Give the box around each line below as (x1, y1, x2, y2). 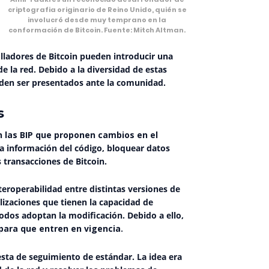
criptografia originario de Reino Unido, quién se (7, 5, 187, 15)
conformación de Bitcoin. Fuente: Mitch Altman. (8, 25, 186, 35)
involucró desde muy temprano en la (28, 15, 166, 25)
